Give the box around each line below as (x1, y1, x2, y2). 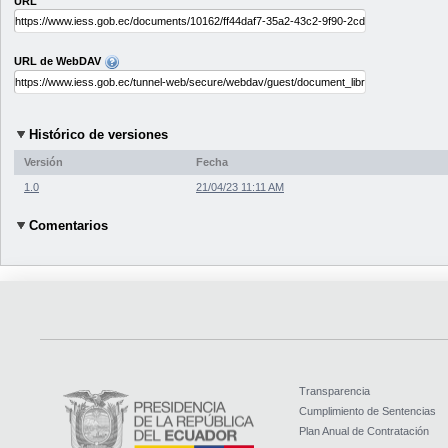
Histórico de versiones (29, 127, 168, 143)
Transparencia (299, 385, 371, 397)
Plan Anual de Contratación (299, 425, 430, 437)
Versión (24, 155, 63, 168)
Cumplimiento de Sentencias (299, 405, 437, 417)
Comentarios (29, 218, 108, 234)
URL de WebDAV (14, 55, 104, 68)
